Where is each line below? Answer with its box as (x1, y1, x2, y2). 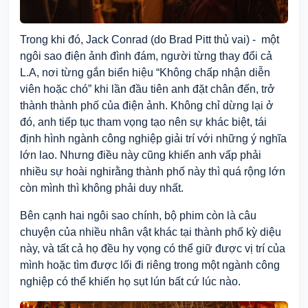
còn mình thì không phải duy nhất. (20, 181, 184, 194)
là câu (224, 209, 256, 221)
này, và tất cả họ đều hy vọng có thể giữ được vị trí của (20, 242, 285, 254)
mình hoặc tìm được (20, 258, 120, 271)
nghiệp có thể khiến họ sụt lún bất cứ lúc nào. (20, 275, 241, 287)
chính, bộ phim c (129, 209, 212, 221)
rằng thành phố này (111, 165, 206, 177)
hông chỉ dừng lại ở (178, 99, 274, 111)
